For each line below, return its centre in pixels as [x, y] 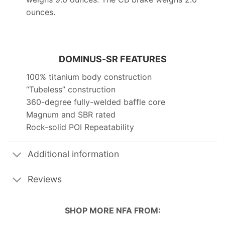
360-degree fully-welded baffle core [95, 102]
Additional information [74, 154]
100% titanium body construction [89, 77]
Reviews [45, 179]
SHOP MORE [90, 210]
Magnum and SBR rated [71, 114]
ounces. [40, 12]
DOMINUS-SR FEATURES [113, 59]
